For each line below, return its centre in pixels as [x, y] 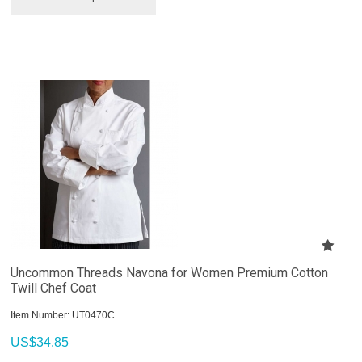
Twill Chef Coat [54, 288]
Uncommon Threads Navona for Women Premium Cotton [170, 272]
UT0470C [93, 315]
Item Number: [40, 315]
